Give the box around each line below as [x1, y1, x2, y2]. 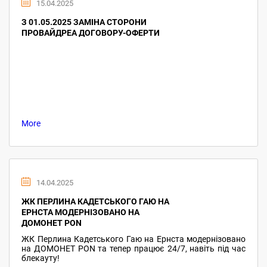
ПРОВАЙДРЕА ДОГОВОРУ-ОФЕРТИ [21, 28, 160, 38]
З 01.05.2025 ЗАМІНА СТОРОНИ [21, 17, 147, 27]
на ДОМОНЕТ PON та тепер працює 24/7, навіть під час [21, 244, 246, 253]
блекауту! [21, 253, 60, 263]
